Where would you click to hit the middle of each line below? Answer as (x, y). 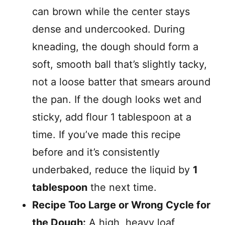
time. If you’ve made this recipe (106, 135)
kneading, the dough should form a (115, 47)
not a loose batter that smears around (121, 82)
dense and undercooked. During (108, 29)
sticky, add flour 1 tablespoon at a (112, 117)
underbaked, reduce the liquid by (113, 170)
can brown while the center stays (111, 12)
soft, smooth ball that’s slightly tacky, (120, 64)
